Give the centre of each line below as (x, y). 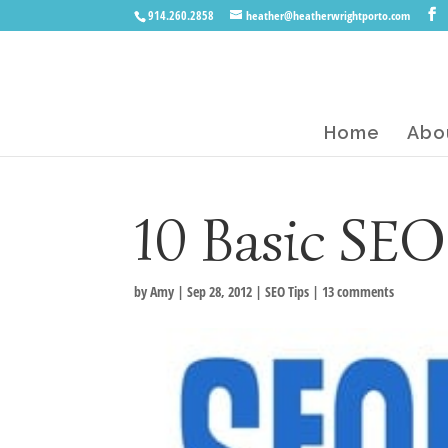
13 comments (358, 291)
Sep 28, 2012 (220, 291)
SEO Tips (287, 291)
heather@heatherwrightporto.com (328, 15)
